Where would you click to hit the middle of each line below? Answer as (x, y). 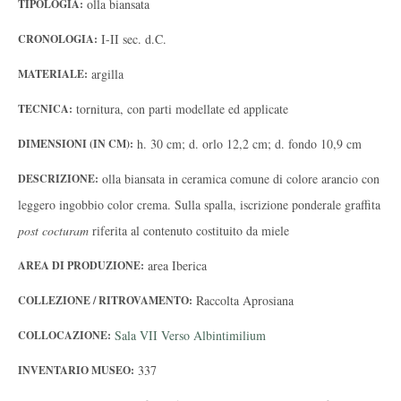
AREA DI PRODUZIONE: (83, 265)
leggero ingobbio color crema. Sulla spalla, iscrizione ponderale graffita (199, 205)
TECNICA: (47, 109)
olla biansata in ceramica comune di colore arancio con (241, 179)
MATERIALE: (55, 74)
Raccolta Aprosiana (245, 300)
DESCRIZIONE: (60, 179)
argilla (107, 74)
